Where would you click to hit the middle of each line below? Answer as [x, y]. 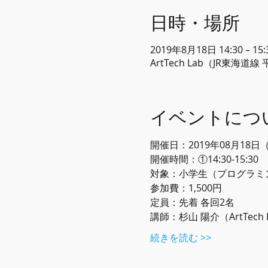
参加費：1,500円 [186, 188]
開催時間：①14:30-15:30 [204, 159]
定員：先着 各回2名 [192, 202]
